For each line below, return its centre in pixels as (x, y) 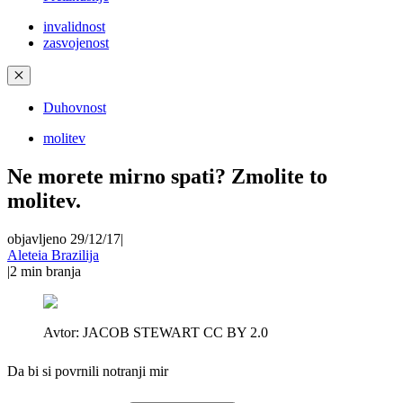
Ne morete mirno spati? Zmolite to (167, 176)
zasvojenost (76, 43)
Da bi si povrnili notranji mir (88, 371)
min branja (51, 271)
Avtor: (63, 332)
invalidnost (74, 27)
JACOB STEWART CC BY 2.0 (175, 332)
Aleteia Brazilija (53, 255)
